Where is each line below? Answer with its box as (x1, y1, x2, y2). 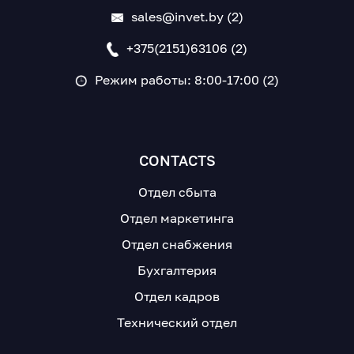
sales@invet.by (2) (130, 8, 243, 24)
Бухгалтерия (137, 262, 217, 278)
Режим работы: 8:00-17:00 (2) (95, 71, 279, 88)
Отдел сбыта (137, 183, 217, 200)
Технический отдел (117, 314, 237, 330)
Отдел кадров (134, 288, 220, 304)
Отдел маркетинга (120, 209, 234, 226)
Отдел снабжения (122, 235, 232, 252)
